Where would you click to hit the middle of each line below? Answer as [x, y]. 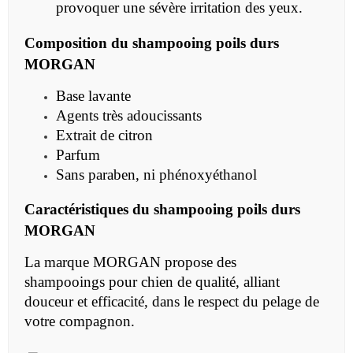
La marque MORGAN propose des [130, 262]
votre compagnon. [80, 321]
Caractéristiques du [89, 210]
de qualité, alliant [229, 282]
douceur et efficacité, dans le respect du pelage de [172, 302]
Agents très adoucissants [129, 116]
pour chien [141, 282]
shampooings [67, 282]
